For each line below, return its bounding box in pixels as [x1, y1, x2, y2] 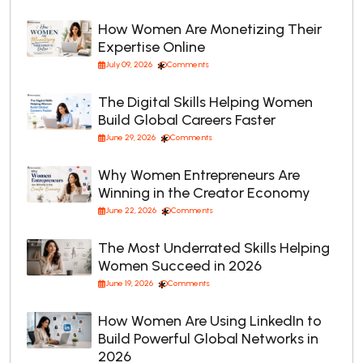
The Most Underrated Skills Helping [98, 239, 330, 258]
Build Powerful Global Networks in [98, 330, 318, 348]
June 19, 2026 [105, 278, 153, 289]
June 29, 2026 [105, 132, 156, 143]
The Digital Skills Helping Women [98, 93, 313, 112]
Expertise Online [98, 38, 205, 57]
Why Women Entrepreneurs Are [98, 166, 300, 185]
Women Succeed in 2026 [98, 257, 262, 275]
